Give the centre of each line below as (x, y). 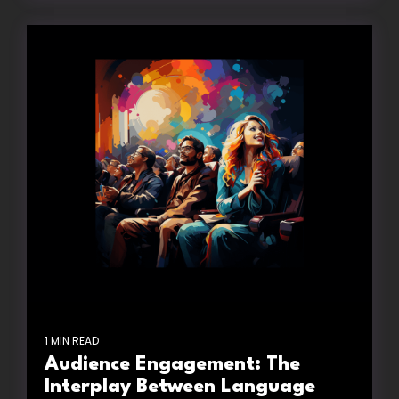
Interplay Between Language (180, 387)
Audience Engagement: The (172, 364)
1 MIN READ (72, 340)
